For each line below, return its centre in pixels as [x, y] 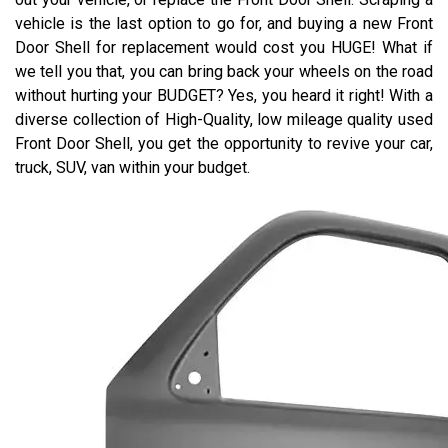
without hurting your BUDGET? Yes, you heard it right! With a [224, 95]
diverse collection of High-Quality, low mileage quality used [224, 119]
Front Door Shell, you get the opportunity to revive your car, [224, 143]
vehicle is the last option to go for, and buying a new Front [224, 23]
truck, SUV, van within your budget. [132, 167]
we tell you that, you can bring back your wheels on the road [224, 71]
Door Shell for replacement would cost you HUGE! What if [224, 47]
